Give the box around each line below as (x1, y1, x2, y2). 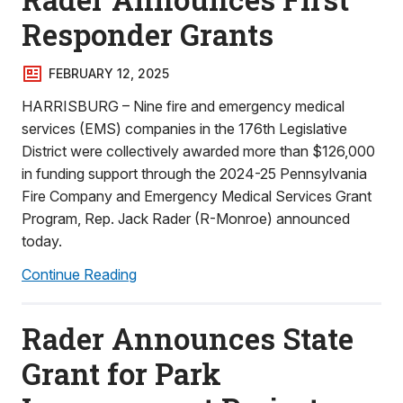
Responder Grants (22, 14, 273, 54)
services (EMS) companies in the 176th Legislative (22, 120, 347, 138)
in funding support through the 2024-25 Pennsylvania (22, 165, 367, 183)
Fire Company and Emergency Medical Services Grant (22, 187, 372, 205)
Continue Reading (22, 265, 137, 283)
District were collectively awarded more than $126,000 (22, 142, 375, 160)
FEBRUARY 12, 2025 (49, 66, 169, 81)
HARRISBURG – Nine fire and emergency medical (22, 97, 345, 115)
